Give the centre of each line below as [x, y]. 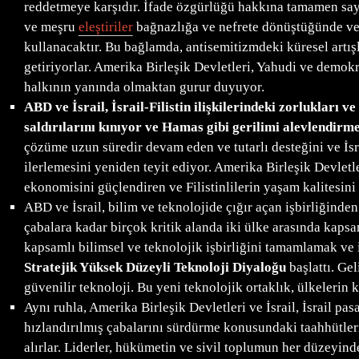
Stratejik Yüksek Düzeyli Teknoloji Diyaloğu [155, 268]
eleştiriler [105, 27]
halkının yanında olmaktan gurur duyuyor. [144, 87]
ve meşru [51, 27]
